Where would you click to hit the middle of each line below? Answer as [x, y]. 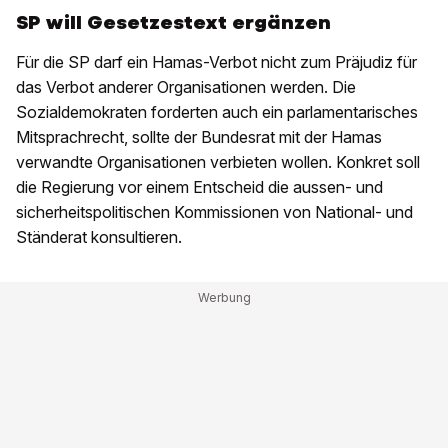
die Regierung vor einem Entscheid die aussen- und [199, 187]
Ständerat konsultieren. [99, 237]
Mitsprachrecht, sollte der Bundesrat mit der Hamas [199, 137]
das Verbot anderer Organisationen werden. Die [186, 87]
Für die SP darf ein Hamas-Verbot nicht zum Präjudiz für [216, 62]
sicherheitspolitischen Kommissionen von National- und [214, 212]
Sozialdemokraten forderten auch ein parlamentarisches [217, 112]
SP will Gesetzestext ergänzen [173, 22]
